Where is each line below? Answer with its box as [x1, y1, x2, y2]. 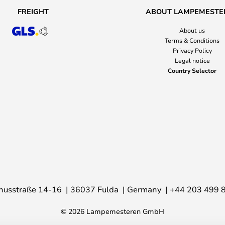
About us [179, 26, 205, 34]
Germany [127, 184, 161, 194]
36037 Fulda [70, 184, 119, 194]
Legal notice [174, 56, 210, 64]
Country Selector [168, 66, 216, 74]
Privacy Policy [172, 46, 212, 54]
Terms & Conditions [165, 36, 219, 44]
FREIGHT [17, 7, 49, 16]
